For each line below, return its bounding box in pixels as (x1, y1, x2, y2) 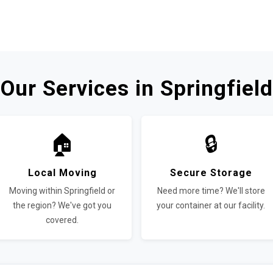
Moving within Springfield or (9, 186, 115, 196)
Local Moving (27, 167, 97, 179)
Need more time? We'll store (157, 186, 265, 196)
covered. (46, 215, 79, 225)
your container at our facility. (157, 200, 265, 210)
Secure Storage (169, 167, 252, 179)
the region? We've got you (13, 200, 112, 210)
